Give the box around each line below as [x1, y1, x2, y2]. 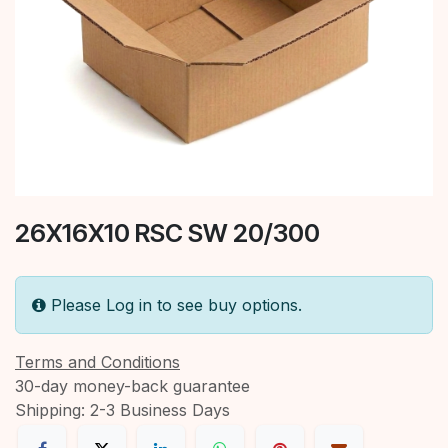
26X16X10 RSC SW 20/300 [15, 217, 320, 248]
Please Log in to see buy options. [51, 294, 302, 315]
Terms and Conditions [15, 351, 180, 372]
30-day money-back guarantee [15, 375, 250, 396]
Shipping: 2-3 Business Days [15, 399, 230, 420]
